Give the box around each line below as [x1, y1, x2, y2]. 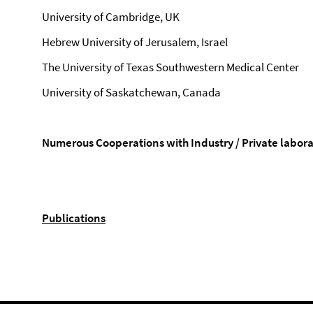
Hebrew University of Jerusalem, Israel [42, 34, 228, 50]
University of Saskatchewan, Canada [42, 85, 221, 100]
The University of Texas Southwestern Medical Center [42, 59, 299, 75]
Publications [42, 210, 105, 226]
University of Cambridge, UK [42, 9, 180, 24]
